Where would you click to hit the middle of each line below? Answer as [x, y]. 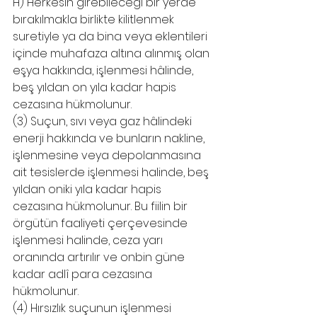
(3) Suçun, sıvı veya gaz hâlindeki [104, 121]
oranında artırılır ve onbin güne [100, 257]
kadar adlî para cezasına [84, 274]
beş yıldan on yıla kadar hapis [96, 87]
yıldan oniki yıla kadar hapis [88, 189]
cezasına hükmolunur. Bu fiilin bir [102, 206]
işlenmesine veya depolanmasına [108, 155]
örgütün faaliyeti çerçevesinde [102, 223]
